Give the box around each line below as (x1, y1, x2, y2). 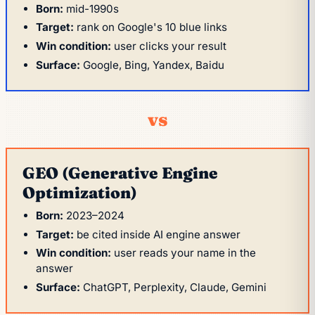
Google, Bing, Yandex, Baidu (79, 58, 224, 72)
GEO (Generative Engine (22, 163, 219, 184)
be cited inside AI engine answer (73, 227, 240, 241)
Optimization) (22, 183, 138, 203)
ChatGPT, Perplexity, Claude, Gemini (79, 280, 266, 294)
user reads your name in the (110, 246, 256, 260)
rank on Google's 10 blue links (73, 20, 227, 34)
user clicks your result (110, 39, 226, 53)
